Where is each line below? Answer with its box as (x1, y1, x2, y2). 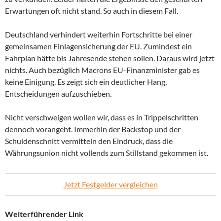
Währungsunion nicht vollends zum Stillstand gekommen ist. (5, 148, 208, 158)
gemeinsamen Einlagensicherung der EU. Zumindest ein (5, 41, 192, 51)
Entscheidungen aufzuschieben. (5, 89, 111, 99)
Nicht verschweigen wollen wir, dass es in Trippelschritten (5, 112, 198, 122)
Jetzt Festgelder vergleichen (63, 180, 158, 189)
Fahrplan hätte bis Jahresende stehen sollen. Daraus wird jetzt (5, 53, 215, 63)
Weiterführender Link (5, 209, 83, 219)
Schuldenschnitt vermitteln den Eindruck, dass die (5, 136, 173, 146)
